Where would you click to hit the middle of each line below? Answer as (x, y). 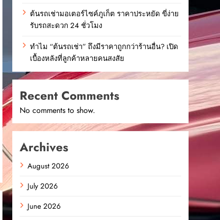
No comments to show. (58, 110)
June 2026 (44, 206)
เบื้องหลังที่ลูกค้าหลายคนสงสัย (77, 59)
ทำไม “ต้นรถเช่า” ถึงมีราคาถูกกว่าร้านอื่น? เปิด (104, 47)
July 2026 (43, 186)
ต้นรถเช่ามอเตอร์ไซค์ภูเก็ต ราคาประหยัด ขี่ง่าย (105, 14)
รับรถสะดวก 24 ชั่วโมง (66, 26)
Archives (44, 147)
